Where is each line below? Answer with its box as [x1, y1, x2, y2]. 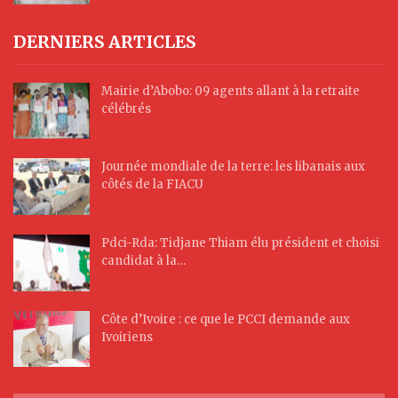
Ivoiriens [101, 329, 153, 345]
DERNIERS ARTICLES [13, 30, 195, 52]
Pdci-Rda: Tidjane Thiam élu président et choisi [101, 235, 379, 251]
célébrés [101, 100, 151, 116]
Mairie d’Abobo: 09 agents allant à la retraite [101, 83, 360, 99]
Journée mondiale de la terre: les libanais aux [101, 159, 365, 175]
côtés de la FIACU [101, 177, 203, 193]
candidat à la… [101, 252, 186, 268]
